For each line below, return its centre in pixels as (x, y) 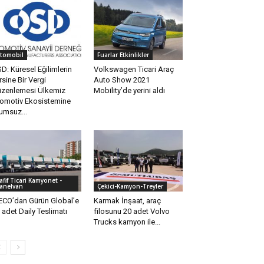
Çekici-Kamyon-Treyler (130, 187)
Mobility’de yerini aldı (129, 91)
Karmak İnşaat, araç (127, 201)
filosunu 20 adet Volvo (131, 212)
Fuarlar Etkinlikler (123, 55)
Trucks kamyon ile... (127, 222)
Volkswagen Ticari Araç (133, 70)
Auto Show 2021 (121, 80)
